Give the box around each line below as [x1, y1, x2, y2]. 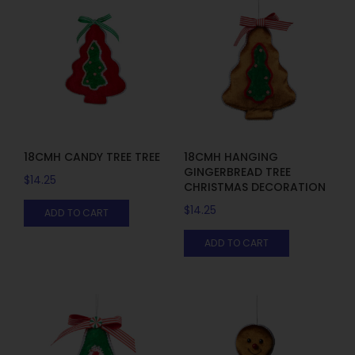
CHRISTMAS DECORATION [183, 178, 326, 195]
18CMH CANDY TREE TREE [24, 148, 160, 165]
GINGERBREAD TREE [183, 163, 291, 180]
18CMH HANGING [183, 148, 278, 165]
